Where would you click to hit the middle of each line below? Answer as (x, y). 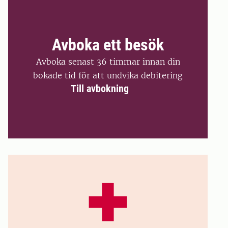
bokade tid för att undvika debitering (108, 75)
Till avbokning (99, 88)
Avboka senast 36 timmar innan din (108, 61)
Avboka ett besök (108, 45)
